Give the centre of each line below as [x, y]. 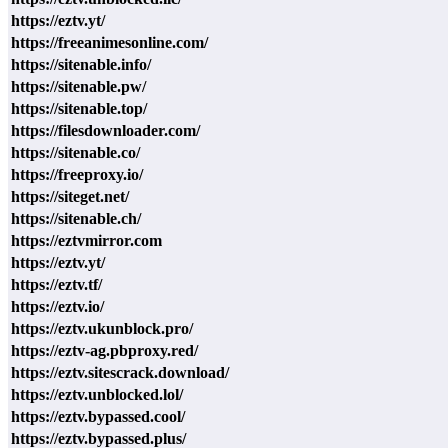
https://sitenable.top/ [79, 108]
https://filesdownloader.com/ [105, 130]
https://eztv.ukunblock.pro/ [102, 328]
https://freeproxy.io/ [77, 174]
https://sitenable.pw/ [78, 86]
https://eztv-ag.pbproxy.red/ [104, 350]
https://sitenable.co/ [75, 152]
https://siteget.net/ [70, 196]
